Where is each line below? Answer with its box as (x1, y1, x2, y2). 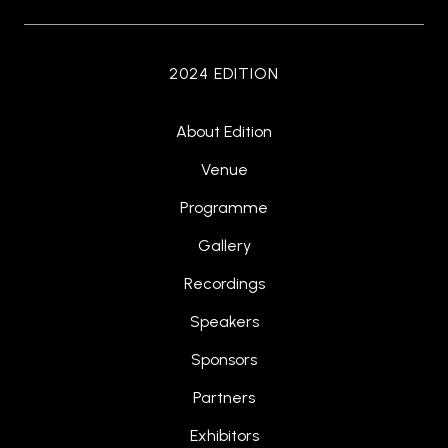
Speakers (189, 312, 259, 332)
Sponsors (191, 350, 257, 370)
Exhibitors (189, 426, 259, 446)
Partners (193, 388, 255, 408)
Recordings (183, 274, 265, 294)
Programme (180, 198, 268, 218)
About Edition (176, 122, 272, 142)
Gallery (197, 236, 251, 256)
